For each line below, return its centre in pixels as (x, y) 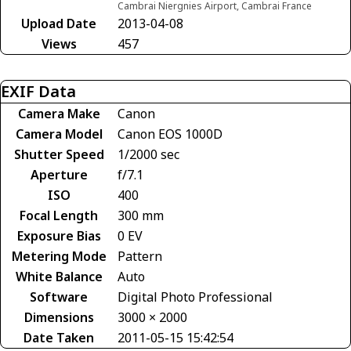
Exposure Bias (59, 235)
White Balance (59, 276)
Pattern (140, 256)
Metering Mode (59, 256)
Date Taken (59, 337)
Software (59, 297)
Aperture (59, 174)
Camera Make (59, 113)
